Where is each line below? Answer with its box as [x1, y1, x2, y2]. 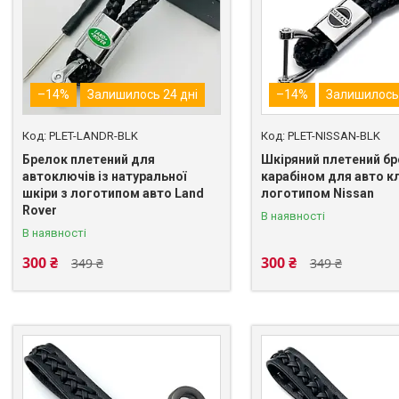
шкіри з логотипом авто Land [22, 185, 204, 200]
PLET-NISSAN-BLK [287, 128, 380, 142]
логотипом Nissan [260, 185, 374, 200]
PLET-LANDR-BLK [49, 128, 138, 142]
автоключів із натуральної [22, 168, 186, 183]
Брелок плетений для [22, 151, 155, 167]
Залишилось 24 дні [87, 86, 198, 102]
